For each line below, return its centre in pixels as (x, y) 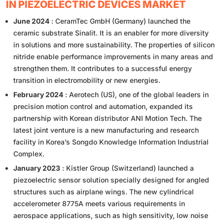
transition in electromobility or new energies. (87, 80)
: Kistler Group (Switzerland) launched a (127, 168)
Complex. (29, 154)
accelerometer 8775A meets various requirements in (99, 204)
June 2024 (31, 21)
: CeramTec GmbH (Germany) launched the (120, 21)
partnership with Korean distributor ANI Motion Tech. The (108, 118)
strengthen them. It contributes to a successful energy (103, 69)
